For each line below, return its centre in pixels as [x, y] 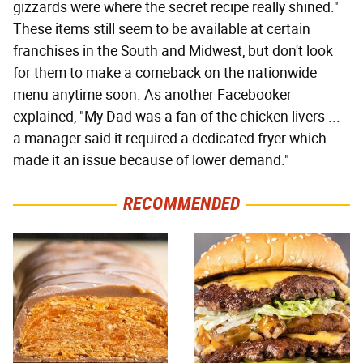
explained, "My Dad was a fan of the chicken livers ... [177, 117]
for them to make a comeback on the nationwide [165, 73]
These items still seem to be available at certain [162, 30]
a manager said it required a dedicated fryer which [170, 139]
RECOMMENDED [181, 204]
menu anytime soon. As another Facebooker [152, 95]
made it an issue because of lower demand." [151, 161]
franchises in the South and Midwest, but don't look [173, 51]
